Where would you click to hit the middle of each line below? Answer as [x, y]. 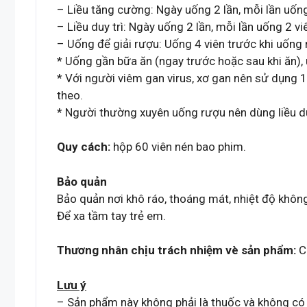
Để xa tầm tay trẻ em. [111, 216]
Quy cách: [84, 147]
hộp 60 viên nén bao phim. [178, 147]
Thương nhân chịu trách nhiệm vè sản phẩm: [176, 250]
